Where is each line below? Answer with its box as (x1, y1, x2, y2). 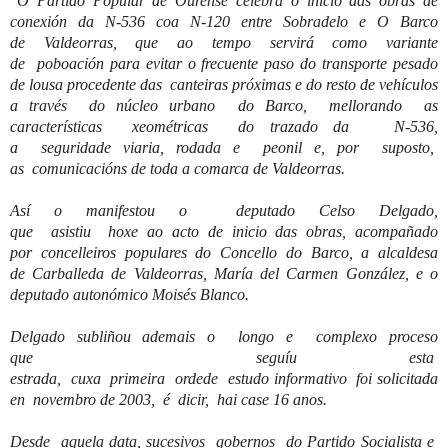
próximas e (228, 75, 306, 93)
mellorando (328, 96, 402, 114)
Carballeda (32, 264, 105, 282)
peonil (263, 138, 303, 156)
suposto (382, 138, 431, 156)
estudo (227, 369, 269, 387)
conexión (10, 12, 78, 30)
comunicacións (32, 159, 127, 177)
